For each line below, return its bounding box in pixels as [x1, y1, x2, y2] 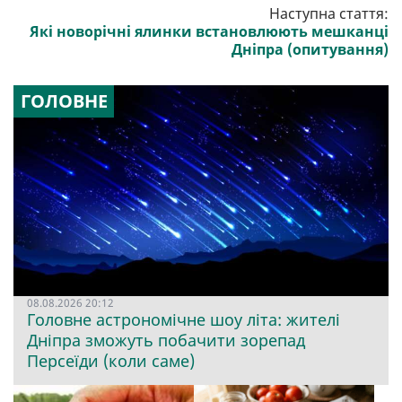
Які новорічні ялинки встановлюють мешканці [30, 21, 389, 41]
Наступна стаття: [269, 3, 389, 23]
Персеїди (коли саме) [27, 349, 195, 371]
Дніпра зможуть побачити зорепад [27, 328, 305, 351]
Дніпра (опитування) [232, 39, 389, 59]
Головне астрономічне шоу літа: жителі [27, 308, 340, 330]
